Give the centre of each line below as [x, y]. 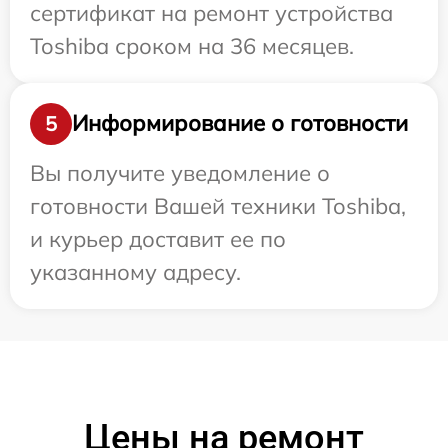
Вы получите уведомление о [180, 172]
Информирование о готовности [240, 123]
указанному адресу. [135, 271]
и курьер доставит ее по [158, 238]
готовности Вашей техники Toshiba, [218, 205]
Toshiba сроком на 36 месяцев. [192, 45]
